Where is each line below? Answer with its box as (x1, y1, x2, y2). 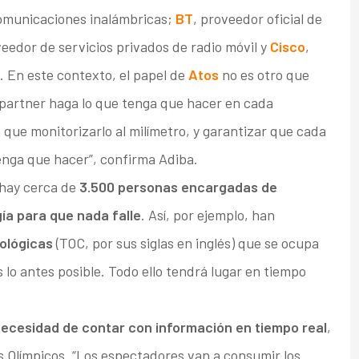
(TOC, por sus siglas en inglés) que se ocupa (52, 234, 319, 252)
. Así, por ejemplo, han (140, 206, 275, 224)
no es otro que (218, 66, 309, 84)
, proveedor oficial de (192, 10, 322, 28)
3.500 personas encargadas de (79, 178, 277, 196)
